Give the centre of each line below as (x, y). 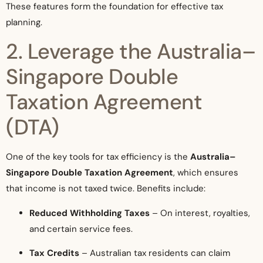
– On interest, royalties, (200, 213)
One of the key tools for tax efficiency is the (98, 157)
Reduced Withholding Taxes (90, 213)
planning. (24, 23)
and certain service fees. (81, 229)
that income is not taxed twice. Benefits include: (106, 189)
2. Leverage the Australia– (131, 52)
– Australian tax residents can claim (155, 253)
